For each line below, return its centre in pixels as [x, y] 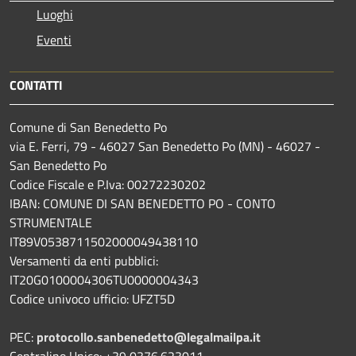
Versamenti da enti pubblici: [84, 260]
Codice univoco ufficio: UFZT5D [92, 298]
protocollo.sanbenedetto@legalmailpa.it [149, 337]
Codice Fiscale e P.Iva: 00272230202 [108, 184]
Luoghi [55, 14]
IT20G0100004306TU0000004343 [104, 279]
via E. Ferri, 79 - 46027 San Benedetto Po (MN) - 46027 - [165, 146]
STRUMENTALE [51, 222]
